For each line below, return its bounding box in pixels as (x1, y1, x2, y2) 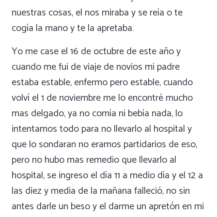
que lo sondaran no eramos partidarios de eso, (12, 137, 197, 153)
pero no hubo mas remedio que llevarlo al (12, 152, 176, 169)
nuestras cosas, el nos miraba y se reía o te (12, 5, 183, 21)
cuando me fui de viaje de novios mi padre (12, 59, 180, 76)
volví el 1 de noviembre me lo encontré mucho (12, 90, 193, 107)
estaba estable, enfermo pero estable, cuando (12, 75, 193, 91)
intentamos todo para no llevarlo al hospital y (12, 121, 192, 138)
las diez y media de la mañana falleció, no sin (12, 183, 190, 200)
